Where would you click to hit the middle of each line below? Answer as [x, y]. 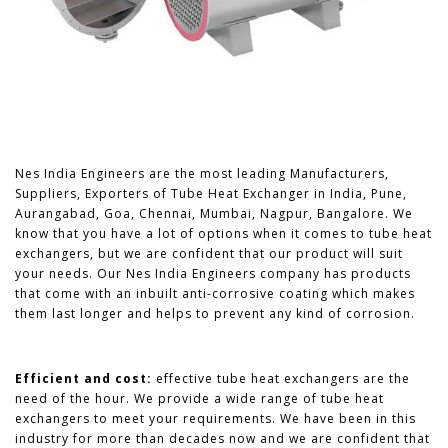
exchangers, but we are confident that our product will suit [209, 253]
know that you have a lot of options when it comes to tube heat [223, 233]
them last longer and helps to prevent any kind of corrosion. [215, 313]
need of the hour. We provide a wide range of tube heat [199, 398]
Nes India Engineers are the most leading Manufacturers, [202, 173]
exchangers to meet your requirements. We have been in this [215, 418]
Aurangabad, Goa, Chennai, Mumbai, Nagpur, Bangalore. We [214, 213]
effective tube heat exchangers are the [281, 378]
